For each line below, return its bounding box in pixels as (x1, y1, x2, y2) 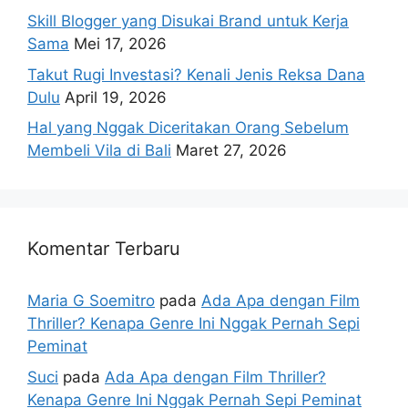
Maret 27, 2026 (176, 141, 287, 160)
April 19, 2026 (65, 87, 167, 107)
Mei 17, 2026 (74, 35, 167, 54)
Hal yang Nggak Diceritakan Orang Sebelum (27, 118, 349, 138)
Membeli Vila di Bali (27, 141, 171, 160)
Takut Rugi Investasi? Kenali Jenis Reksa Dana (27, 65, 365, 84)
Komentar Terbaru (27, 238, 180, 260)
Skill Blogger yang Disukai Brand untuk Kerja (27, 12, 349, 31)
